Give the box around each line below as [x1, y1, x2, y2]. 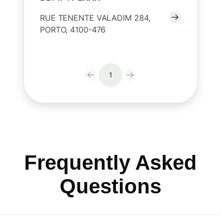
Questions [60, 175, 161, 198]
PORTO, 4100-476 [40, 25, 106, 35]
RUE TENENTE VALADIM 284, [40, 13, 150, 23]
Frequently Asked [24, 151, 197, 175]
